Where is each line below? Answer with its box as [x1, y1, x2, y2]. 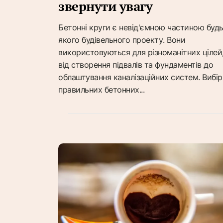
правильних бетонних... [58, 84, 144, 95]
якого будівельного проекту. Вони [58, 34, 185, 45]
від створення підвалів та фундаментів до [58, 59, 213, 70]
